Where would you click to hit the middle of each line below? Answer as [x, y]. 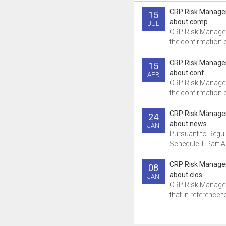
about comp [188, 22]
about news [188, 124]
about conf [187, 73]
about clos [186, 175]
